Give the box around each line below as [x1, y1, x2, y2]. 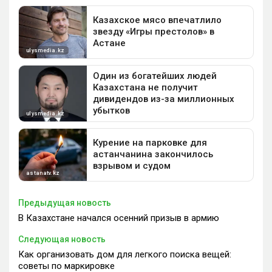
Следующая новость [18, 234, 106, 244]
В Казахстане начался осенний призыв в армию [18, 212, 219, 223]
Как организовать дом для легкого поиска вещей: [18, 248, 231, 260]
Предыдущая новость [18, 197, 111, 208]
